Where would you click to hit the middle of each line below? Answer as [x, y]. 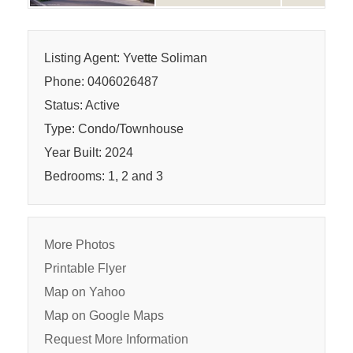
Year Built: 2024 [89, 152]
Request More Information [116, 339]
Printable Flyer [85, 268]
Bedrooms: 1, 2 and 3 [104, 176]
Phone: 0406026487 [101, 82]
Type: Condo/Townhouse [114, 129]
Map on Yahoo [85, 292]
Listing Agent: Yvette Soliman [126, 58]
